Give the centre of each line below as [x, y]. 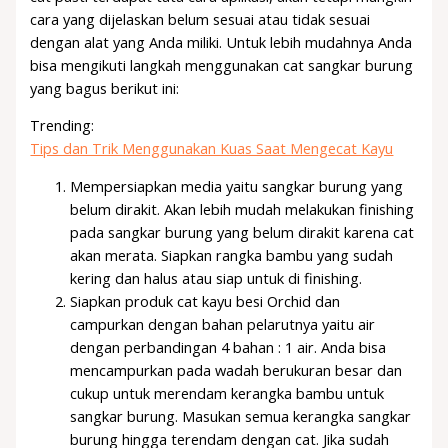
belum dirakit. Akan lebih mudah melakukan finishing [242, 208]
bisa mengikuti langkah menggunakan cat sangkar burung [222, 64]
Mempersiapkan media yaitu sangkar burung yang [237, 185]
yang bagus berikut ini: [105, 87]
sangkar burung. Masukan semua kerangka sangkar [241, 415]
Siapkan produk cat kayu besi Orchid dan [205, 300]
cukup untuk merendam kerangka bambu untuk [227, 392]
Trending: [62, 125]
